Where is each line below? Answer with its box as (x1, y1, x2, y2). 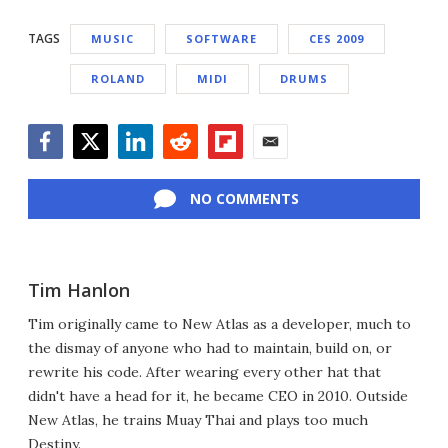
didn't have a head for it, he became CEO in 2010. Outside (28, 387, 408, 405)
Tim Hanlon (28, 278, 130, 302)
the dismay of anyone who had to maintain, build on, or (28, 339, 392, 357)
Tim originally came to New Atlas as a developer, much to (28, 315, 411, 333)
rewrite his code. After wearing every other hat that (28, 363, 381, 381)
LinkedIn (117, 158, 182, 180)
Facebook (27, 158, 99, 180)
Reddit (162, 158, 209, 180)
